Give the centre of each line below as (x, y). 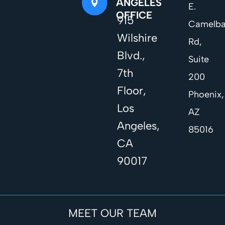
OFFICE (134, 15)
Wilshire (137, 38)
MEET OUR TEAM (113, 213)
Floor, (131, 91)
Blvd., (131, 56)
